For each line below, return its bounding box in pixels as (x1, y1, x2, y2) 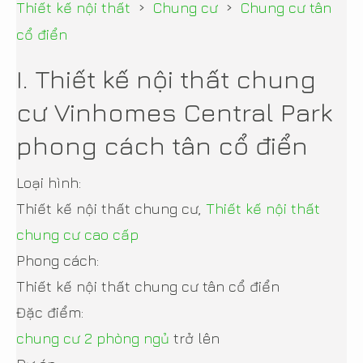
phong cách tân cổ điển (16, 129, 308, 160)
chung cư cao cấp (16, 225, 139, 243)
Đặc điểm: (16, 303, 83, 321)
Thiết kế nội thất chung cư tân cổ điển (16, 277, 280, 295)
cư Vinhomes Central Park (16, 96, 332, 127)
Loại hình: (16, 173, 81, 191)
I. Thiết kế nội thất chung (16, 62, 316, 94)
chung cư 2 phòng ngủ (16, 329, 169, 347)
